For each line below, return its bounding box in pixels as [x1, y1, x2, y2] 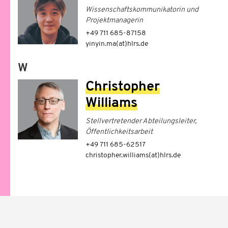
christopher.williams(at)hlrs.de [85, 152, 181, 160]
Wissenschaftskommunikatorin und [85, 6, 198, 14]
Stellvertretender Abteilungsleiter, [85, 118, 196, 126]
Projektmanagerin [85, 17, 143, 25]
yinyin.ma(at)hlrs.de [85, 40, 148, 48]
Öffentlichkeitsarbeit [85, 128, 153, 136]
